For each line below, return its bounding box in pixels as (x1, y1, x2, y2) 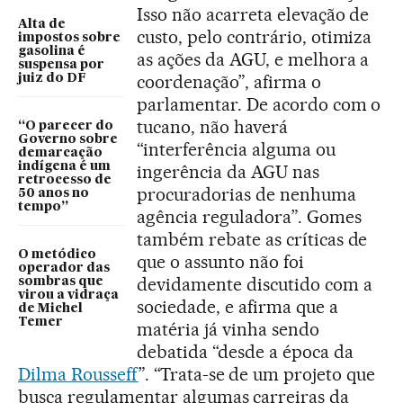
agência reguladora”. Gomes (137, 205, 362, 228)
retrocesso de (18, 173, 112, 186)
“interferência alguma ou (137, 138, 336, 160)
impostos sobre (18, 31, 121, 44)
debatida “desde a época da (137, 340, 354, 363)
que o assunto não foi (137, 250, 304, 273)
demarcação (18, 146, 103, 159)
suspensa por (18, 58, 104, 71)
